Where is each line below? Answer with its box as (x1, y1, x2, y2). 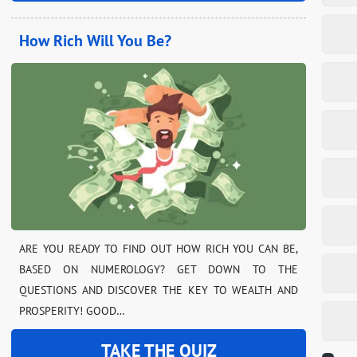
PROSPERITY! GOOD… (19, 304, 125, 319)
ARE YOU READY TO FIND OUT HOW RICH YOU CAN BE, (19, 241, 298, 257)
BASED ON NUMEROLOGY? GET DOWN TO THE (19, 262, 298, 277)
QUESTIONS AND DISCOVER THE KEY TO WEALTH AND (19, 283, 298, 298)
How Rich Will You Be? (19, 30, 171, 52)
